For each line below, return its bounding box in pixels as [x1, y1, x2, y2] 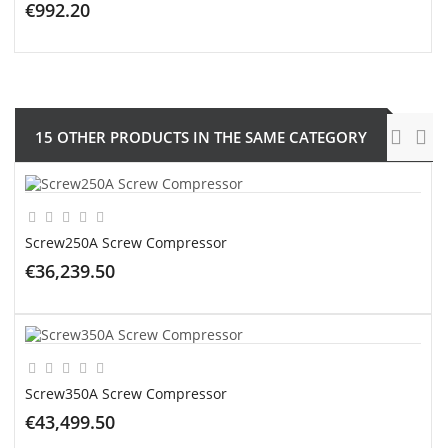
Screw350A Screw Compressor [25, 384, 227, 404]
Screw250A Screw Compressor [25, 232, 227, 252]
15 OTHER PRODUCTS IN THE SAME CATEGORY [35, 126, 367, 147]
